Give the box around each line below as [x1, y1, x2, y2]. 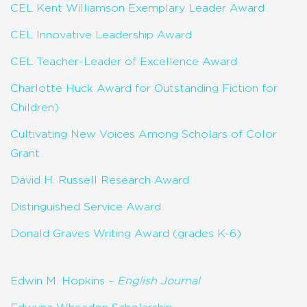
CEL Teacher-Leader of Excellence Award [10, 56, 237, 67]
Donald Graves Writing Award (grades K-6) [10, 228, 241, 239]
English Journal [117, 275, 200, 286]
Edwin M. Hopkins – [10, 275, 117, 286]
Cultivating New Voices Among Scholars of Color [10, 128, 277, 140]
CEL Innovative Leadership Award [10, 29, 192, 40]
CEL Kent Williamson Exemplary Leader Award [10, 2, 265, 14]
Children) [10, 101, 59, 113]
